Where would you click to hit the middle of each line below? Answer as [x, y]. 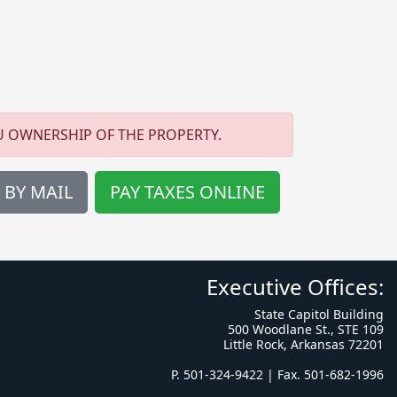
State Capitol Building [319, 314]
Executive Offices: [295, 287]
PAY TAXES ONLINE [187, 192]
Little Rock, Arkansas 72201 [304, 344]
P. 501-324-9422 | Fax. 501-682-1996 [277, 374]
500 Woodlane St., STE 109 [306, 329]
